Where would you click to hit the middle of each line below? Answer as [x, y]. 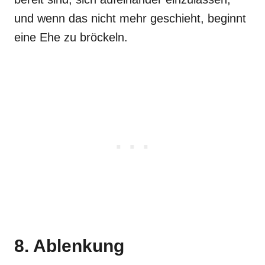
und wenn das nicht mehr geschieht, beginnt [130, 18]
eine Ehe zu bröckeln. [71, 37]
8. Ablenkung [69, 245]
